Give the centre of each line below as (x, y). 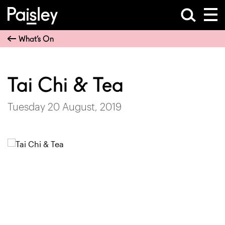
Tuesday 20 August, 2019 (65, 106)
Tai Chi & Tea (66, 85)
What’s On (36, 39)
